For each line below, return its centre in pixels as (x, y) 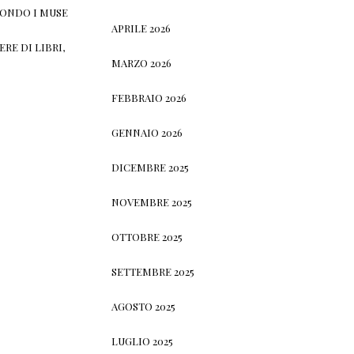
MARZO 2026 (142, 62)
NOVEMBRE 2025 (152, 201)
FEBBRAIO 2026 (149, 97)
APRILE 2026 (141, 28)
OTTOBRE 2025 (147, 236)
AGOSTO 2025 (144, 306)
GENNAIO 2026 (147, 132)
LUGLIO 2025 (143, 341)
